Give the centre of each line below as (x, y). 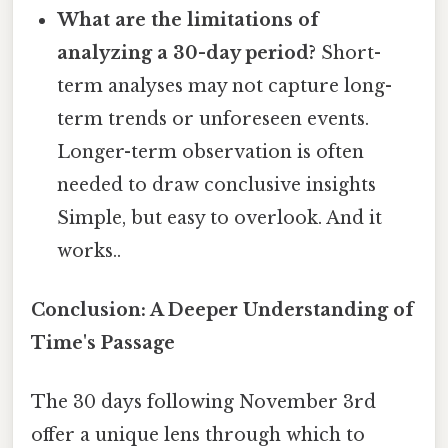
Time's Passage (103, 342)
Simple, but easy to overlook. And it (220, 217)
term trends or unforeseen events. (213, 118)
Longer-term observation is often (211, 151)
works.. (89, 250)
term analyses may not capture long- (225, 85)
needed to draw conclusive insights (217, 184)
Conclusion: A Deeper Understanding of (222, 309)
